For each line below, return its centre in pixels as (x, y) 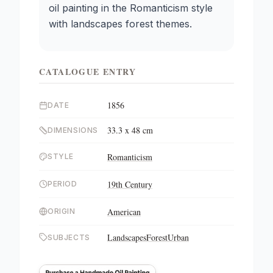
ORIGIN (62, 211)
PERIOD (62, 184)
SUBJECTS (69, 237)
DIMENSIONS (73, 130)
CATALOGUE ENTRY (87, 72)
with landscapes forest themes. (120, 24)
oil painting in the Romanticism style (131, 8)
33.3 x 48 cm (130, 130)
